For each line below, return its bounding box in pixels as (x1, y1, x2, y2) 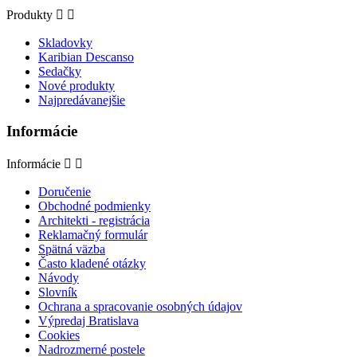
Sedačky (38, 64, 81, 78)
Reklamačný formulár (38, 228, 147, 242)
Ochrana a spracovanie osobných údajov (38, 300, 242, 314)
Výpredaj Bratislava (38, 314, 139, 328)
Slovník (38, 285, 77, 300)
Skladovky (38, 35, 92, 49)
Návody (38, 271, 79, 285)
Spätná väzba (38, 242, 105, 257)
